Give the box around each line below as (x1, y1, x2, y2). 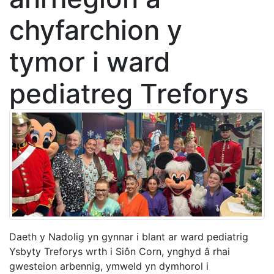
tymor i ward (9, 45, 171, 78)
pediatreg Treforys (9, 77, 249, 110)
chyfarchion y (9, 13, 182, 46)
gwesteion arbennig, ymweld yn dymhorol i (9, 260, 209, 273)
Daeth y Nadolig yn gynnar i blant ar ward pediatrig (9, 231, 248, 243)
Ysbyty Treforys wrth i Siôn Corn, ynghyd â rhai (9, 245, 230, 258)
